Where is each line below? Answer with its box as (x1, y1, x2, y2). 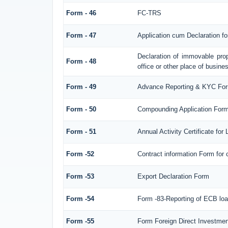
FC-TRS (137, 9, 161, 17)
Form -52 (66, 150, 94, 158)
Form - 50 (66, 105, 96, 113)
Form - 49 (66, 82, 96, 91)
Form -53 (66, 172, 94, 180)
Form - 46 (66, 9, 96, 17)
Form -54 (66, 194, 94, 203)
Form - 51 (66, 127, 96, 135)
